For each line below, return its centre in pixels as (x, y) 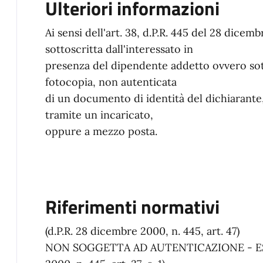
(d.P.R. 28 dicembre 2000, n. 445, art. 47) (142, 231)
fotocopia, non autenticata (111, 82)
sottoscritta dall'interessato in (119, 49)
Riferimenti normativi (132, 207)
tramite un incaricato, (99, 115)
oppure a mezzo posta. (101, 131)
